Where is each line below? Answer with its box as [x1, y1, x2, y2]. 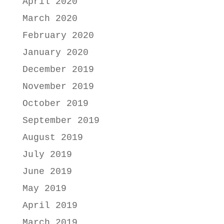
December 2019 [22, 64, 94, 74]
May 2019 [22, 183, 66, 193]
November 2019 [22, 81, 94, 91]
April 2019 [22, 200, 77, 210]
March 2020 [22, 13, 77, 23]
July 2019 [22, 149, 72, 159]
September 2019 [22, 115, 99, 125]
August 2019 [22, 132, 83, 142]
